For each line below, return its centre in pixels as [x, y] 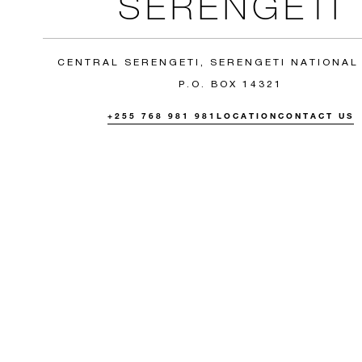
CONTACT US [316, 116]
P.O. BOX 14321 [230, 83]
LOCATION [247, 116]
